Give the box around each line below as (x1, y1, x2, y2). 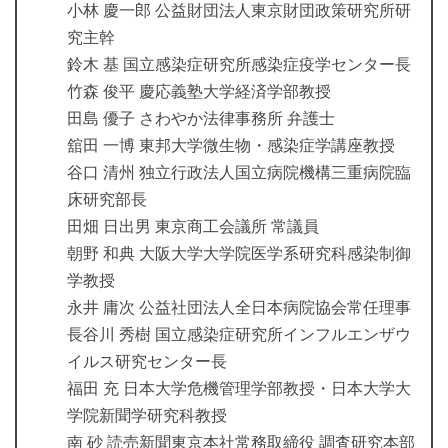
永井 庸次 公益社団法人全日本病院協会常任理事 (67, 299, 411, 317)
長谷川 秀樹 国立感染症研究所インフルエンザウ (67, 326, 411, 344)
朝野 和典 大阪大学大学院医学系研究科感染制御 (67, 245, 411, 263)
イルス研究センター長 (67, 353, 227, 371)
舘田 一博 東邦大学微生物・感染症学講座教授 (67, 137, 395, 155)
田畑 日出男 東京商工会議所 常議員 (67, 218, 319, 236)
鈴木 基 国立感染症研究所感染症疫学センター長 (67, 56, 411, 74)
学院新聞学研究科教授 (67, 407, 227, 425)
